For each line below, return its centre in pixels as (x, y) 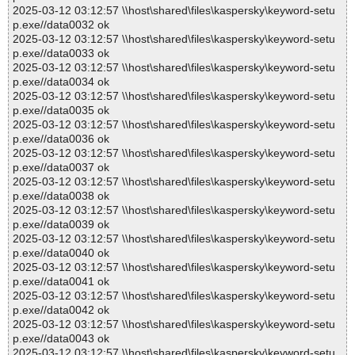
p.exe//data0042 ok (61, 310)
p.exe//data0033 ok (61, 53)
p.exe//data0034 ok (61, 82)
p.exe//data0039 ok (61, 225)
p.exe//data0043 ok (61, 339)
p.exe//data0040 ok (61, 253)
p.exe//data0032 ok (61, 25)
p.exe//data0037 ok (61, 168)
